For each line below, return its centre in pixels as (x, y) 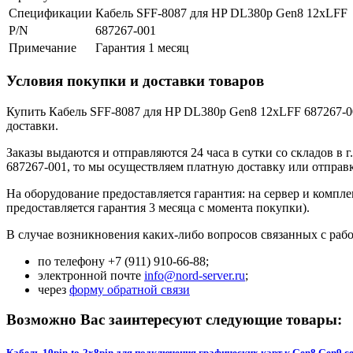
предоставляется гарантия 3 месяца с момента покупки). (158, 207)
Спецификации (50, 13)
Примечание (43, 48)
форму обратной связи (130, 289)
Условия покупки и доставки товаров (135, 80)
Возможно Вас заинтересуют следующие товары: (174, 320)
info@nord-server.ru (195, 275)
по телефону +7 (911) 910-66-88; (123, 261)
